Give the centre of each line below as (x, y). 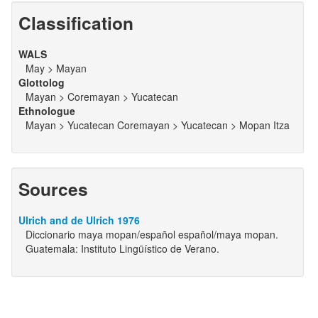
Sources (53, 189)
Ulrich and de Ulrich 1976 (79, 220)
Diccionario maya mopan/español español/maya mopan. (152, 234)
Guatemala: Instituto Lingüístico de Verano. (122, 248)
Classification (76, 23)
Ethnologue (46, 111)
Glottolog (41, 82)
